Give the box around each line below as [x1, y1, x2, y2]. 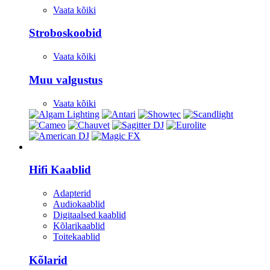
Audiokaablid [53, 199, 105, 209]
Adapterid [53, 188, 91, 198]
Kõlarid [29, 253, 67, 266]
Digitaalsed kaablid [53, 210, 126, 220]
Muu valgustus [29, 73, 102, 86]
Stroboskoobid [29, 27, 102, 40]
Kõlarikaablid [53, 221, 105, 231]
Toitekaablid [53, 231, 100, 242]
